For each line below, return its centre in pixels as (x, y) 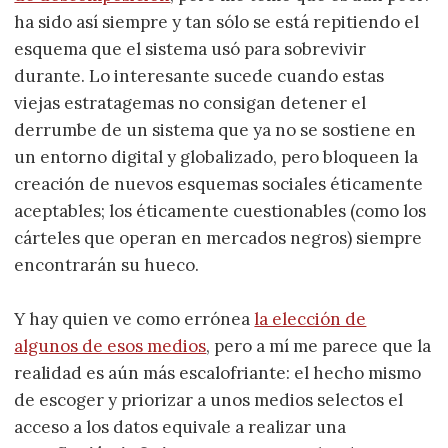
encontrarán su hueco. (107, 264)
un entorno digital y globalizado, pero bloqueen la (216, 156)
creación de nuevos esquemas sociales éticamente (219, 183)
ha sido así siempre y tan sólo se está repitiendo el (217, 21)
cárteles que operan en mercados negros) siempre (218, 237)
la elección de (310, 318)
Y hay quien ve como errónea (134, 318)
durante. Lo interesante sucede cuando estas (199, 75)
